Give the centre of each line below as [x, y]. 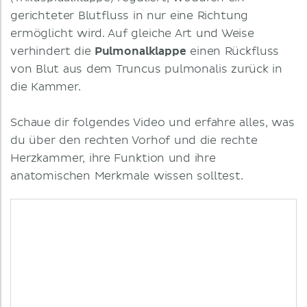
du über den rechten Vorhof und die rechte [134, 140]
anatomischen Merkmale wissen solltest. [127, 176]
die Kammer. [46, 87]
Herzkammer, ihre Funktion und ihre [113, 158]
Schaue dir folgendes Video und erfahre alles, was [152, 123]
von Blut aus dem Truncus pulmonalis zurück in [146, 69]
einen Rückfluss [233, 51]
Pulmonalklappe [140, 51]
